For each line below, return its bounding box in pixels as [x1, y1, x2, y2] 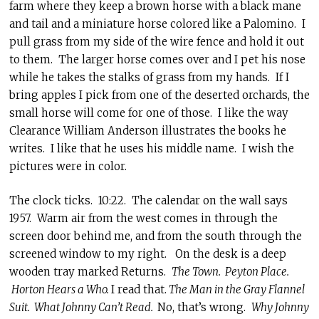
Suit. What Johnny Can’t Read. [9, 300, 157, 314]
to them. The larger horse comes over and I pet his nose [9, 53, 305, 66]
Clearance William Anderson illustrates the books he [9, 124, 286, 137]
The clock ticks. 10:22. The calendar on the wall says [9, 193, 288, 207]
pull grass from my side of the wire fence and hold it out [9, 35, 304, 48]
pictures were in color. [9, 159, 127, 173]
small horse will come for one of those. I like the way [9, 106, 288, 120]
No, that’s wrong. [157, 300, 251, 314]
